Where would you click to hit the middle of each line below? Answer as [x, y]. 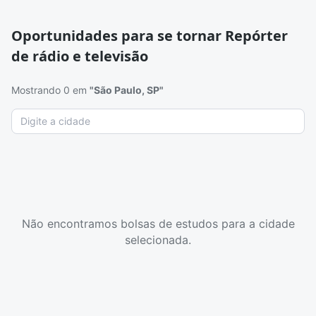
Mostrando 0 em [50, 90]
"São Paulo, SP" [127, 90]
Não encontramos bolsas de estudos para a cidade [158, 223]
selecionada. [158, 239]
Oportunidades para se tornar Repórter [150, 36]
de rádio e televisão [80, 56]
